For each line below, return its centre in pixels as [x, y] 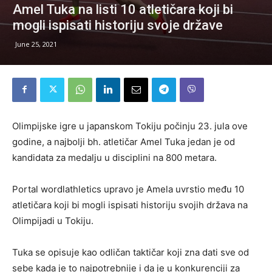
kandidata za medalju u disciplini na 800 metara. [114, 157]
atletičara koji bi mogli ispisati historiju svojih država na [130, 205]
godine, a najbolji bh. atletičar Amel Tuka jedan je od [124, 141]
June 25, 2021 [36, 44]
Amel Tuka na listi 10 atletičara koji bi [123, 9]
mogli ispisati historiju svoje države [118, 25]
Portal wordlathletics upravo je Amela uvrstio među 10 [128, 189]
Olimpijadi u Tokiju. [53, 220]
